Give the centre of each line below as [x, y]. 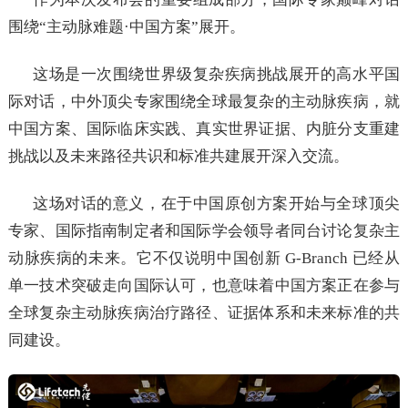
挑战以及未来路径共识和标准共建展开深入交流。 [178, 157]
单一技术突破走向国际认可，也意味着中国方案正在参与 [204, 286]
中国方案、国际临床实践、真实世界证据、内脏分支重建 [204, 129]
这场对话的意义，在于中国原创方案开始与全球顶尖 [217, 204]
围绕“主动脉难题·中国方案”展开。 [126, 27]
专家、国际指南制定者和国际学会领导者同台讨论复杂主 [204, 231]
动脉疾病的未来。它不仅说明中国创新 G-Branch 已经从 [204, 259]
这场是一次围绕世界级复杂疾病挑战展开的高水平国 [204, 75]
